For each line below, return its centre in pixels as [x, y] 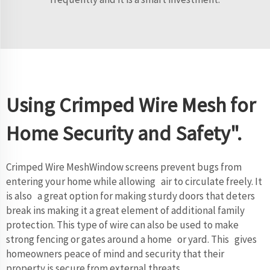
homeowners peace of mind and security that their [115, 253]
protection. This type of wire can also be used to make [122, 224]
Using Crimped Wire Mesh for [131, 105]
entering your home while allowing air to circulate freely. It [134, 181]
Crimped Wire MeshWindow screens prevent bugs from [124, 167]
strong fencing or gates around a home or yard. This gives [131, 239]
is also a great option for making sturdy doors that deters [130, 196]
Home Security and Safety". [124, 133]
